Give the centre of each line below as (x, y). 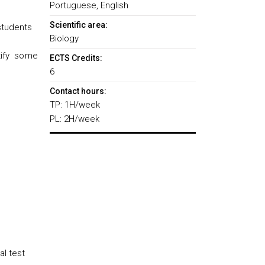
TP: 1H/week (75, 105)
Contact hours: (78, 91)
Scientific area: (78, 25)
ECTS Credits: (76, 58)
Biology (64, 38)
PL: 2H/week (74, 119)
